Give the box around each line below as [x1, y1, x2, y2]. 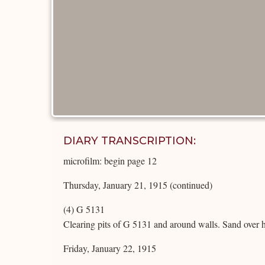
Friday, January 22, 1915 [63, 242, 156, 254]
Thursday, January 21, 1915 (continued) [63, 179, 212, 191]
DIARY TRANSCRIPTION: [63, 134, 196, 147]
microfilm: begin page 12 [63, 154, 157, 167]
